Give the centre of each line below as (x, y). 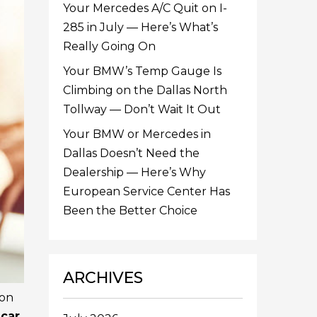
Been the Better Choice (131, 211)
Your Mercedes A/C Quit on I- (145, 8)
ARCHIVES (103, 278)
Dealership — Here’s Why (135, 172)
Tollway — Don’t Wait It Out (142, 109)
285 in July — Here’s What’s (141, 27)
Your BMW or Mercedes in (137, 134)
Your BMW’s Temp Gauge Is (143, 71)
